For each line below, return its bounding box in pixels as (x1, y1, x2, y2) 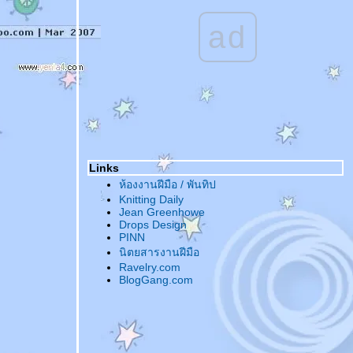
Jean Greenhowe (119, 206, 205, 218)
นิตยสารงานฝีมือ (119, 246, 199, 258)
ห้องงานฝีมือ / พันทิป (119, 178, 216, 191)
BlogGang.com (119, 273, 193, 286)
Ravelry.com (119, 261, 180, 273)
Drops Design (119, 218, 187, 231)
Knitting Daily (119, 193, 184, 206)
